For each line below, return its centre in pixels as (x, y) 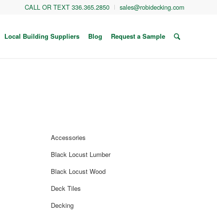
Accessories (69, 137)
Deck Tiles (66, 188)
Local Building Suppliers (42, 36)
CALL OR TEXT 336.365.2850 (67, 7)
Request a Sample (138, 36)
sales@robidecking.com (152, 7)
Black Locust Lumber (81, 154)
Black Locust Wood (78, 171)
